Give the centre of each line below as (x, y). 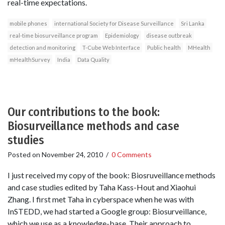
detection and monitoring (42, 47)
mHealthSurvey (30, 59)
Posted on (25, 154)
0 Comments (132, 154)
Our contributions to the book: (84, 112)
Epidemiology (122, 35)
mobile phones (28, 23)
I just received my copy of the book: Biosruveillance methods (111, 175)
